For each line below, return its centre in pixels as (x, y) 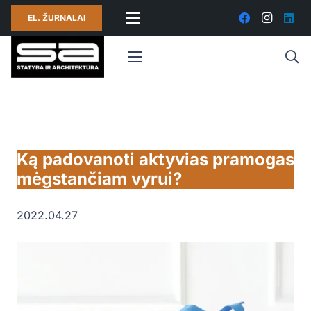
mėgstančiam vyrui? (99, 179)
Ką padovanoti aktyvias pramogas (155, 159)
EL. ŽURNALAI (57, 18)
